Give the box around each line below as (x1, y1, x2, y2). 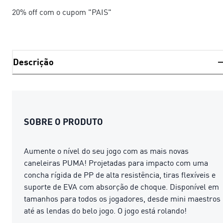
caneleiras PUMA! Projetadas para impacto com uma (24, 157, 208, 168)
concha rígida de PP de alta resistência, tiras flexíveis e (24, 169, 216, 180)
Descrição (13, 56, 54, 68)
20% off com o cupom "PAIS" (12, 6, 111, 17)
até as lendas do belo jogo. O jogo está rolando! (24, 205, 187, 216)
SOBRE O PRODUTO (24, 115, 103, 127)
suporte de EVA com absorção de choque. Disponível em (24, 181, 219, 192)
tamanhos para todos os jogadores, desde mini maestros (24, 193, 221, 204)
